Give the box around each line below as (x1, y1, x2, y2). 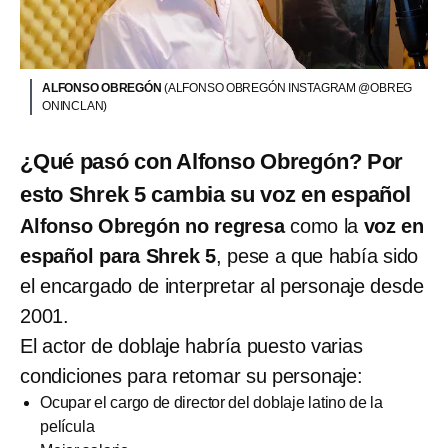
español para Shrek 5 (20, 245, 216, 268)
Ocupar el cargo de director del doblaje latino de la (40, 394, 383, 412)
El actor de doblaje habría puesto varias (20, 335, 363, 358)
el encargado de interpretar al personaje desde (20, 275, 424, 298)
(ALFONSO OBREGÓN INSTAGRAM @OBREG (164, 81, 413, 96)
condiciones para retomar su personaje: (20, 365, 363, 388)
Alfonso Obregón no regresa (20, 215, 285, 238)
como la (284, 215, 364, 238)
